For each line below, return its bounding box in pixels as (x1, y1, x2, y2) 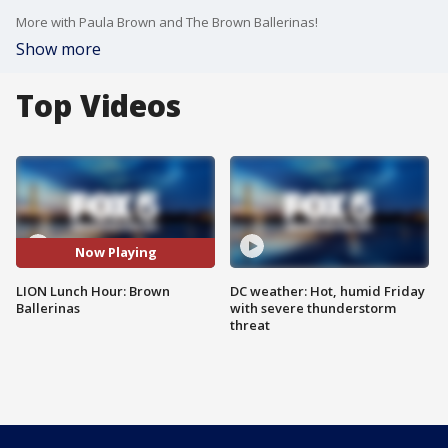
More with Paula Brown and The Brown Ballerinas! (16, 13, 318, 31)
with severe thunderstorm (230, 298, 396, 317)
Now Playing (74, 243, 157, 262)
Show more (16, 38, 101, 60)
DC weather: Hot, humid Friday (230, 281, 425, 300)
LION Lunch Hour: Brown (16, 281, 170, 300)
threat (230, 315, 270, 334)
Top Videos (16, 85, 181, 126)
